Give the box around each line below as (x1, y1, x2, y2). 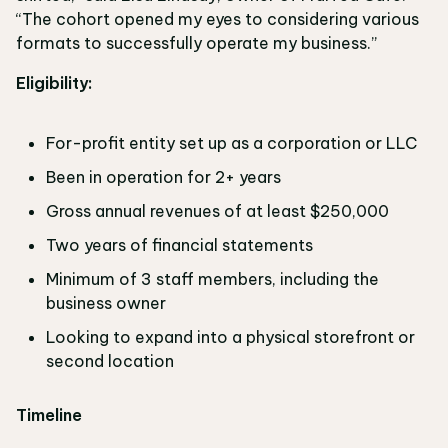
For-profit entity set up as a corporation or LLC (46, 133, 425, 154)
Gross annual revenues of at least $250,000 (46, 201, 397, 222)
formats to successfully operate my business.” (16, 33, 385, 54)
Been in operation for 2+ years (46, 167, 289, 188)
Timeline (16, 405, 82, 426)
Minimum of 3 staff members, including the (46, 269, 379, 290)
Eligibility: (16, 73, 92, 94)
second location (46, 351, 180, 372)
